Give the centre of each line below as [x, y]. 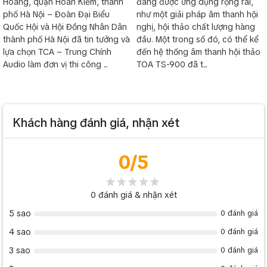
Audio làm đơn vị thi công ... [55, 64]
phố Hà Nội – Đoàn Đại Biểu [56, 14]
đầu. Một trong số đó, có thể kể [198, 39]
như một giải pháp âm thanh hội [197, 14]
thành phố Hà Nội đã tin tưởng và [66, 39]
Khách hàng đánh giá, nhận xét [96, 122]
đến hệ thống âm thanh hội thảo [198, 52]
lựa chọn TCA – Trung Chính [57, 52]
